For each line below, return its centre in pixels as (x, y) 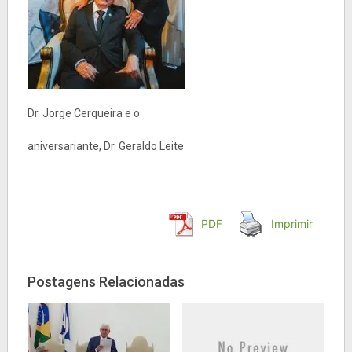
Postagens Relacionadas (106, 281)
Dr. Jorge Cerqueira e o (83, 113)
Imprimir (292, 223)
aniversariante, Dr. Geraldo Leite (105, 146)
